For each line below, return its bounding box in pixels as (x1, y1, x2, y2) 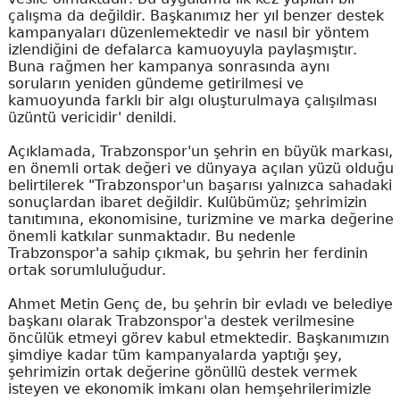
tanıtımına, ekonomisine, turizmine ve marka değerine (7, 211, 394, 229)
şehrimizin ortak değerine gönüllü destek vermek (7, 363, 357, 381)
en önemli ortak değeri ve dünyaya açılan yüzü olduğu (7, 160, 394, 178)
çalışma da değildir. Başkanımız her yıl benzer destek (7, 7, 384, 25)
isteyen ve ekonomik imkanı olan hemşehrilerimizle (7, 380, 371, 398)
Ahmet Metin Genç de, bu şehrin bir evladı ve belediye (7, 296, 393, 313)
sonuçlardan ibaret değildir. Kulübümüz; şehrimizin (7, 194, 367, 212)
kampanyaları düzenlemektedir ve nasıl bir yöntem (7, 24, 370, 42)
